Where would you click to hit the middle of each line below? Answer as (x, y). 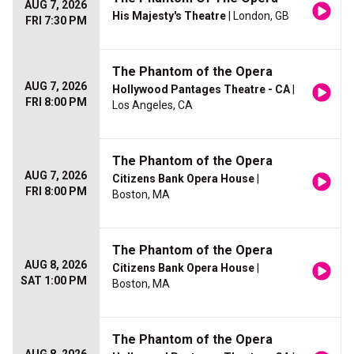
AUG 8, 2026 (56, 265)
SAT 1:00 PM (54, 281)
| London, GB (258, 16)
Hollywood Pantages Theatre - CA (201, 90)
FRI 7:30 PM (56, 21)
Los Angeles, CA (153, 105)
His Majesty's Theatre (169, 16)
